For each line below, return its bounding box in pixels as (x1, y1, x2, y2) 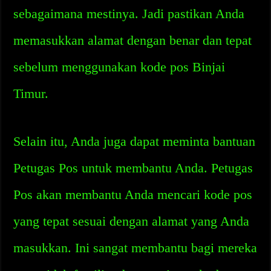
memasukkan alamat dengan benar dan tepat (13, 33, 252, 48)
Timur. (13, 86, 49, 101)
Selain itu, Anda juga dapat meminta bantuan (13, 134, 256, 149)
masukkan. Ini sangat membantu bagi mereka (13, 240, 258, 255)
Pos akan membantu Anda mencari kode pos (13, 187, 253, 202)
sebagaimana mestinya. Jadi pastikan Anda (13, 6, 245, 21)
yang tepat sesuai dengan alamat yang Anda (13, 214, 250, 229)
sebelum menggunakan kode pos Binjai (13, 59, 226, 74)
